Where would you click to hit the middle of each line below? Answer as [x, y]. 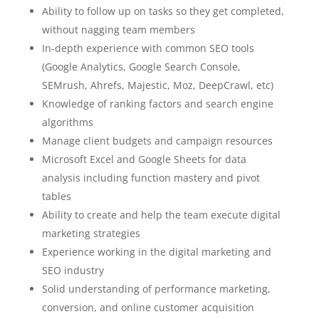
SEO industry [73, 270]
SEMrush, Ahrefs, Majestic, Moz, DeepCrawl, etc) [157, 85]
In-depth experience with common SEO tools [148, 48]
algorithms [67, 122]
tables [56, 196]
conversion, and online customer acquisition [148, 307]
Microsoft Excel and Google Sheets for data [144, 159]
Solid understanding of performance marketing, [156, 289]
